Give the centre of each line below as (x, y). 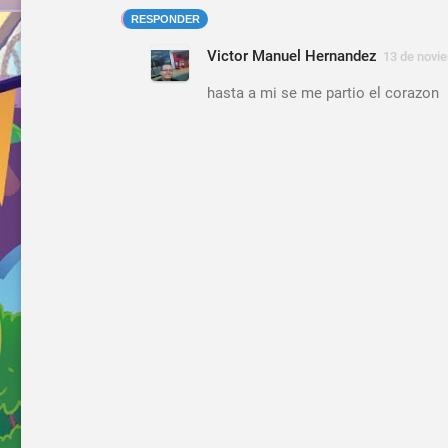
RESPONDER (165, 18)
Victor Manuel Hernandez (292, 55)
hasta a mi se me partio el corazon (323, 92)
